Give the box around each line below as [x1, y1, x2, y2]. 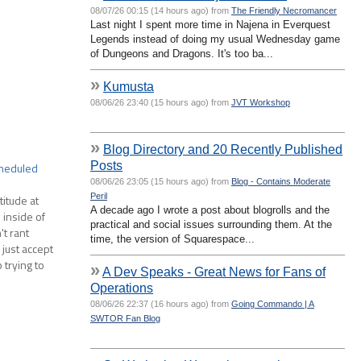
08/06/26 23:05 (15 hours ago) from [90, 176, 231, 186]
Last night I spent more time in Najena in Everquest [90, 18, 330, 31]
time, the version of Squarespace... [90, 232, 255, 245]
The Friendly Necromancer [231, 5, 337, 15]
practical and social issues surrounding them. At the [90, 218, 332, 230]
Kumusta [103, 78, 154, 93]
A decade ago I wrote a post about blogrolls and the [90, 203, 330, 216]
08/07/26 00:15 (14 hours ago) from [90, 5, 231, 15]
